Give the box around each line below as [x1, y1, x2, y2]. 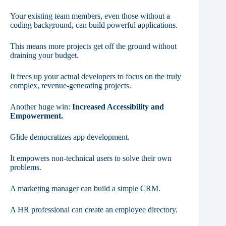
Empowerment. [10, 111, 63, 121]
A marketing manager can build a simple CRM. [10, 184, 160, 193]
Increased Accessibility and [72, 102, 164, 111]
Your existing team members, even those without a [10, 12, 170, 21]
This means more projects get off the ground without [10, 42, 177, 51]
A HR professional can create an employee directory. [10, 205, 178, 214]
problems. [10, 163, 41, 172]
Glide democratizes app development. [10, 133, 130, 142]
